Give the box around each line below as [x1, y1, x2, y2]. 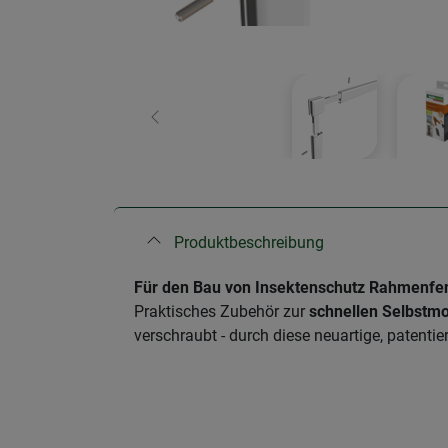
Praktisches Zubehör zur [134, 302, 309, 322]
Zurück [153, 117, 203, 137]
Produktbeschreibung [174, 233, 324, 253]
